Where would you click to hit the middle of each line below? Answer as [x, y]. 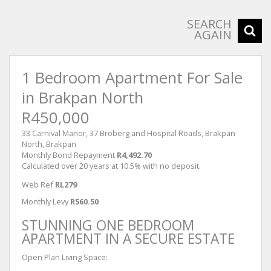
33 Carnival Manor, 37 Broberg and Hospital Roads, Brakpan [129, 133]
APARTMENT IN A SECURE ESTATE [128, 238]
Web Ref [38, 184]
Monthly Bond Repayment [68, 155]
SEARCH [209, 24]
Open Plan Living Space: [65, 257]
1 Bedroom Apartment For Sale [132, 78]
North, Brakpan [49, 144]
